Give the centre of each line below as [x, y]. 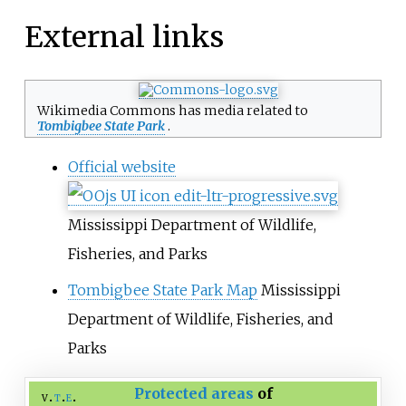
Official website [121, 167]
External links [124, 38]
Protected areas [193, 393]
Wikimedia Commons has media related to [172, 110]
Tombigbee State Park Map [162, 290]
